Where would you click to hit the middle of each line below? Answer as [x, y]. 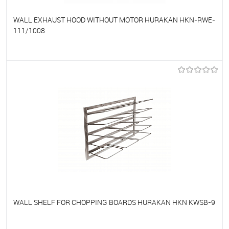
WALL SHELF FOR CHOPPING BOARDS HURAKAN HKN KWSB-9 [114, 202]
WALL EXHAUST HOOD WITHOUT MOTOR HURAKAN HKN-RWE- [114, 20]
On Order [148, 68]
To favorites [41, 68]
